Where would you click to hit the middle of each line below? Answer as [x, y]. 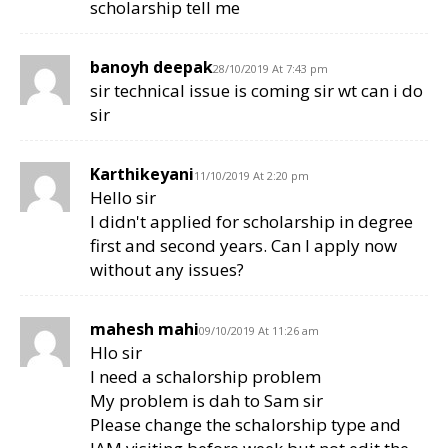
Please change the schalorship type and [245, 425]
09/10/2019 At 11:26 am [259, 331]
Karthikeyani [142, 174]
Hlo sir [116, 353]
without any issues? [167, 270]
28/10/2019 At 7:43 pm [270, 69]
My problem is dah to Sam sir [206, 401]
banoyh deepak [151, 67]
